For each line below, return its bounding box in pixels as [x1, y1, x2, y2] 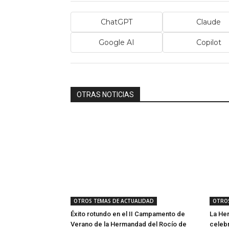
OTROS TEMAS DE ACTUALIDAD [74, 197, 154, 205]
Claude [196, 17, 221, 27]
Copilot [196, 37, 221, 47]
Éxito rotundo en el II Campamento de [71, 210, 185, 218]
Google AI [99, 37, 134, 47]
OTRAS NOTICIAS [77, 90, 134, 99]
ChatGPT [101, 17, 132, 27]
